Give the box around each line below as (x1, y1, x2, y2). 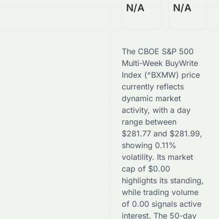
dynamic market (122, 93, 181, 103)
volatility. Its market (122, 152, 193, 162)
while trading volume (122, 187, 198, 197)
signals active (149, 199, 201, 209)
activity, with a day (122, 105, 191, 115)
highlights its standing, (122, 175, 204, 185)
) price (176, 70, 200, 80)
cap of (122, 164, 148, 174)
